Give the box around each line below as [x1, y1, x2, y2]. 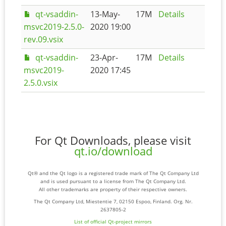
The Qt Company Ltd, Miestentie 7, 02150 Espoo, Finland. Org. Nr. [33, 198, 193, 205]
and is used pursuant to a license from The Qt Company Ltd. [40, 178, 186, 185]
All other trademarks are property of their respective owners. [39, 186, 187, 193]
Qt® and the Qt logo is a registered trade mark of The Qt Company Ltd [27, 169, 199, 177]
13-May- [90, 9, 120, 20]
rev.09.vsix [24, 34, 63, 45]
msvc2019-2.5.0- [24, 21, 84, 32]
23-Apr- [90, 52, 118, 63]
